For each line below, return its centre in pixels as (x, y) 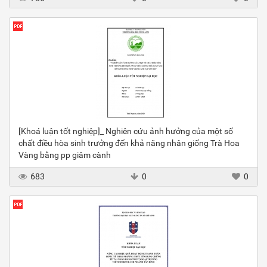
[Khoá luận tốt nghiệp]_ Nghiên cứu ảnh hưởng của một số (126, 131)
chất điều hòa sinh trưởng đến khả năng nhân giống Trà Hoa (129, 143)
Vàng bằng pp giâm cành (65, 155)
